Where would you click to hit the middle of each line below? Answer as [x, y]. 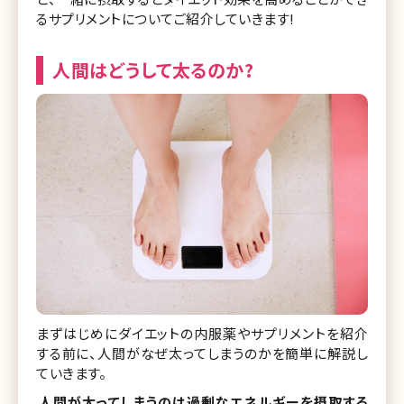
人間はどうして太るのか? [153, 69]
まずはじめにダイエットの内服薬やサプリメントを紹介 [202, 333]
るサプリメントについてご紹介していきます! [165, 18]
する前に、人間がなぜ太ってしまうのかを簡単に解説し [202, 353]
